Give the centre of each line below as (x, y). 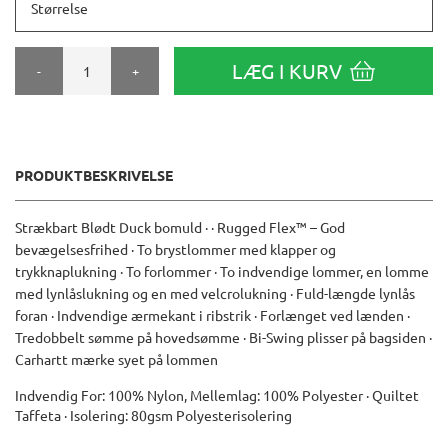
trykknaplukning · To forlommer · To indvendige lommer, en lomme (222, 271)
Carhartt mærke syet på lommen (116, 359)
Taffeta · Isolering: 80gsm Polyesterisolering (153, 415)
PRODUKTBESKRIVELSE (94, 175)
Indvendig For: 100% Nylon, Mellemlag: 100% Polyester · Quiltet (217, 395)
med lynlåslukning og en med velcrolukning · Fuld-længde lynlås (215, 293)
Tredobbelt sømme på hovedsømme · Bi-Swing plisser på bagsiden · (223, 337)
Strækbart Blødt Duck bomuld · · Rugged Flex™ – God (180, 227)
